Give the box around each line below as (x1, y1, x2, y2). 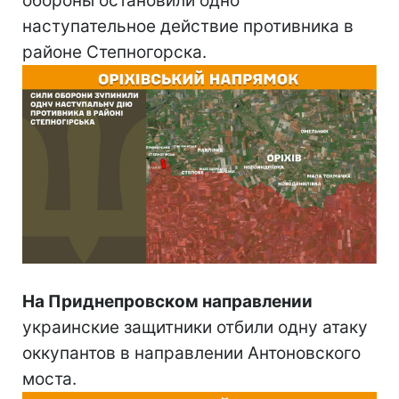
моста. (22, 369, 77, 390)
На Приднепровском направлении (22, 291, 313, 313)
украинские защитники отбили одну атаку (22, 317, 368, 338)
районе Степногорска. (22, 41, 207, 62)
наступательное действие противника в (22, 15, 354, 37)
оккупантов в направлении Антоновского (22, 343, 361, 364)
